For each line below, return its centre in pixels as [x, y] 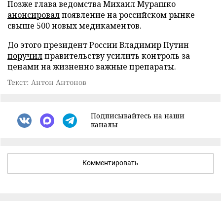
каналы [104, 125]
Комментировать [110, 163]
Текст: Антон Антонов [47, 82]
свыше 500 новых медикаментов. [74, 26]
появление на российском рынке [127, 15]
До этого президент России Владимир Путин [98, 45]
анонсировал [34, 15]
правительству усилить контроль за [116, 56]
